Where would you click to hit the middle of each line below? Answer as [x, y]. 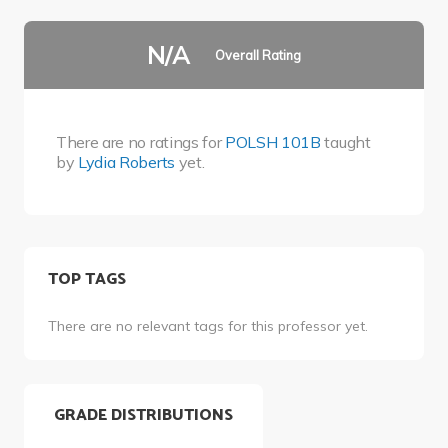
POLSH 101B [273, 141]
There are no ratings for [140, 141]
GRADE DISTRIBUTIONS [143, 416]
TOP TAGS [86, 279]
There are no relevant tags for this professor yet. [207, 326]
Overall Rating [258, 54]
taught [345, 141]
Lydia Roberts [126, 161]
